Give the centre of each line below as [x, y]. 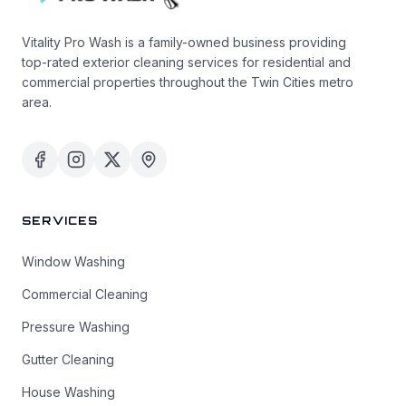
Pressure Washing [76, 327]
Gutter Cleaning [68, 360]
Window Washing [73, 262]
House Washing [68, 392]
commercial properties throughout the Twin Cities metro [188, 82]
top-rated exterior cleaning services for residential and [186, 63]
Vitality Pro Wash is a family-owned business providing [184, 43]
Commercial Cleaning [85, 295]
